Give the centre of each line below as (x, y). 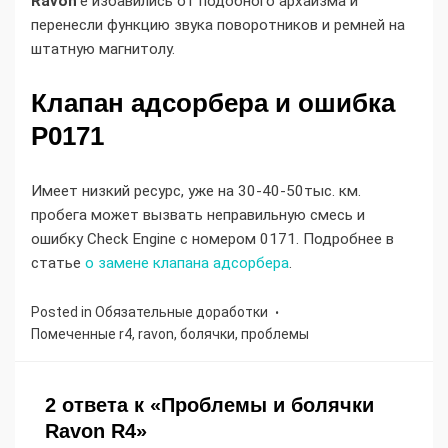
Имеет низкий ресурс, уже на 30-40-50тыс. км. (196, 191)
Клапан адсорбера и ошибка (213, 103)
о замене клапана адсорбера (187, 263)
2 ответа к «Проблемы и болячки (209, 405)
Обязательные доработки (181, 312)
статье (58, 263)
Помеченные (75, 334)
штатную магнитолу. (103, 49)
